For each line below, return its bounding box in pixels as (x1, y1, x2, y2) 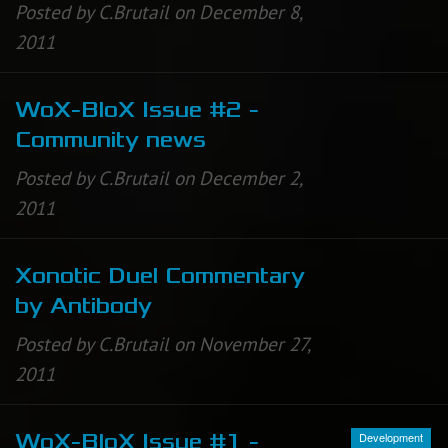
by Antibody (15, 293, 152, 319)
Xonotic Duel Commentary (15, 263, 305, 289)
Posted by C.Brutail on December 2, (15, 165, 302, 190)
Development (359, 429, 423, 445)
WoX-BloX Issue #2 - (15, 96, 259, 123)
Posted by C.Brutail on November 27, (15, 332, 310, 356)
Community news (15, 126, 206, 153)
